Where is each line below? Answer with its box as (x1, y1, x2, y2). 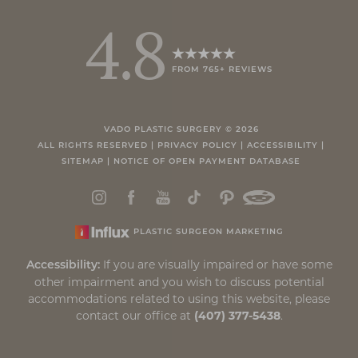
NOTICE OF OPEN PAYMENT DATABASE (113, 157, 300, 166)
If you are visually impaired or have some (99, 257, 332, 272)
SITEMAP (62, 157, 104, 166)
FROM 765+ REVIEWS (172, 66, 273, 75)
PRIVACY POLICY (157, 141, 237, 150)
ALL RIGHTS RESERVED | (38, 141, 157, 150)
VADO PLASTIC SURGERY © (103, 125, 236, 134)
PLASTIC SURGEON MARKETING (133, 227, 284, 237)
